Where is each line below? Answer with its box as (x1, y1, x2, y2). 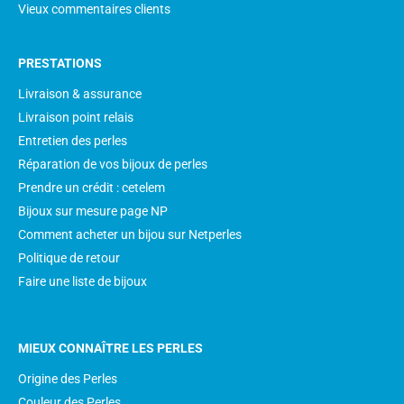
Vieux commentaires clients (18, 2, 170, 16)
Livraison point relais (18, 110, 133, 124)
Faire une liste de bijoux (18, 274, 147, 289)
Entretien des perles (18, 133, 127, 148)
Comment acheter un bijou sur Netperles (18, 227, 242, 242)
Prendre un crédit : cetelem (18, 180, 165, 195)
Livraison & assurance (18, 87, 142, 101)
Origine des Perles (18, 372, 117, 386)
